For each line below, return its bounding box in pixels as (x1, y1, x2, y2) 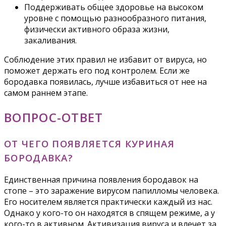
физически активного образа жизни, (24, 23, 169, 35)
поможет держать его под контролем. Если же (4, 65, 190, 76)
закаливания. (24, 34, 77, 46)
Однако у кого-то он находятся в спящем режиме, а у (4, 207, 215, 219)
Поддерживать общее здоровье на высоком (24, 1, 203, 13)
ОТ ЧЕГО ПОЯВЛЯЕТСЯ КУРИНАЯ (4, 137, 175, 150)
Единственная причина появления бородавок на (4, 174, 198, 186)
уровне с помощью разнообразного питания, (24, 12, 206, 24)
